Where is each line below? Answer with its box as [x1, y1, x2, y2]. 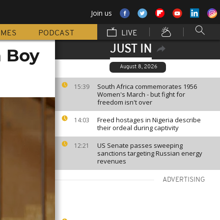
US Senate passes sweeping [97, 141, 183, 150]
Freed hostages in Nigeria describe [97, 115, 201, 124]
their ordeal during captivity [97, 123, 179, 132]
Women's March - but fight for [97, 90, 185, 99]
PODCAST [38, 29, 74, 37]
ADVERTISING [163, 176, 205, 184]
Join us [91, 8, 112, 18]
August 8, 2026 [119, 64, 157, 70]
